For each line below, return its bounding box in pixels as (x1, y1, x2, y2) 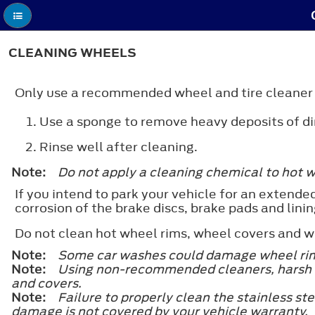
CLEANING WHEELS (8, 44, 136, 62)
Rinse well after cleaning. (39, 138, 198, 155)
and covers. (11, 274, 82, 292)
